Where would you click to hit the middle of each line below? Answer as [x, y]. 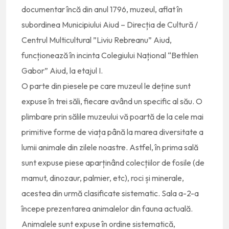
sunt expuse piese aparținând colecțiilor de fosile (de [113, 163]
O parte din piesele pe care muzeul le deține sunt [106, 86]
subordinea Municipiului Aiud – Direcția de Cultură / [110, 25]
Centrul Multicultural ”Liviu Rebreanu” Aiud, [97, 40]
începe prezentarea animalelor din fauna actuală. [107, 209]
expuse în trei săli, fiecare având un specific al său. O [112, 101]
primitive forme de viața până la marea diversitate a [112, 132]
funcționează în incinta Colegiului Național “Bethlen [110, 55]
